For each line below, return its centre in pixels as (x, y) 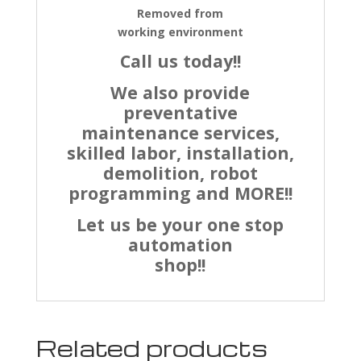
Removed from (180, 13)
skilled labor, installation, (180, 153)
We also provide (180, 92)
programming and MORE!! (180, 193)
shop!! (180, 265)
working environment (180, 32)
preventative (180, 112)
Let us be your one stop (180, 224)
